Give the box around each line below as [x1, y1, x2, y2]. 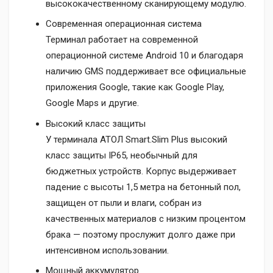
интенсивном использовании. [46, 244, 169, 256]
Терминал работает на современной [46, 34, 198, 46]
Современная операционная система [46, 18, 202, 30]
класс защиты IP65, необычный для [46, 149, 197, 161]
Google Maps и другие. [46, 97, 139, 109]
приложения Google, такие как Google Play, [46, 82, 224, 93]
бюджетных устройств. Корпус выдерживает [46, 165, 236, 177]
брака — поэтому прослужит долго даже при [46, 229, 235, 240]
